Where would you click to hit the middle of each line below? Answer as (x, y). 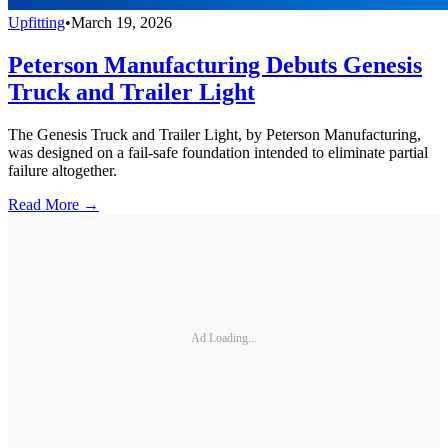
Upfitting (36, 22)
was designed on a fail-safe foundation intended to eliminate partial (218, 152)
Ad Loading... (224, 338)
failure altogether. (62, 170)
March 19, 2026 (121, 22)
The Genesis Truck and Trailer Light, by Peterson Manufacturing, (214, 134)
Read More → (53, 204)
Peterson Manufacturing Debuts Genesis (215, 64)
